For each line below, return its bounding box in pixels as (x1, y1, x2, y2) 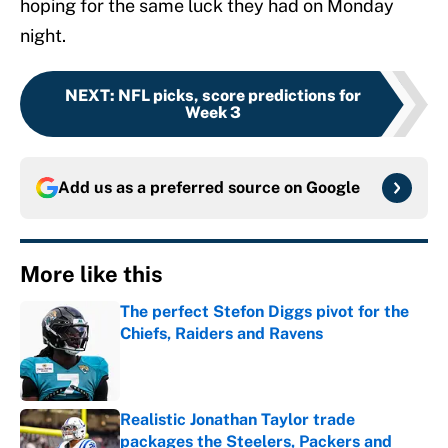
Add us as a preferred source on (58, 178, 306, 198)
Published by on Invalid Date (119, 345, 298, 362)
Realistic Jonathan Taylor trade (120, 410, 355, 430)
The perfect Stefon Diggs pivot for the (120, 302, 409, 322)
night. (20, 25, 66, 47)
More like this (20, 261, 163, 288)
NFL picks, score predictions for (118, 86, 361, 106)
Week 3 (185, 103, 241, 123)
